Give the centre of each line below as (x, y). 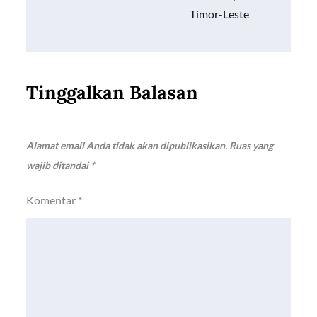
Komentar (52, 200)
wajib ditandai (59, 165)
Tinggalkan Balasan (113, 92)
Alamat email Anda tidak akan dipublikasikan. (127, 145)
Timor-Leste (219, 13)
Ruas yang (252, 145)
